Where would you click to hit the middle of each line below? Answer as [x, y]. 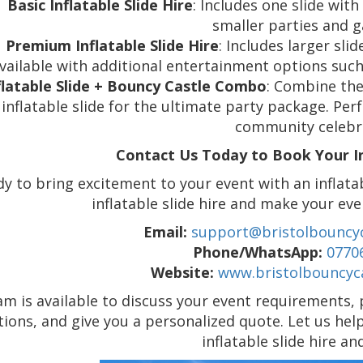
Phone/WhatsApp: [257, 252]
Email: [166, 232]
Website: [182, 273]
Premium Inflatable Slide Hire [112, 46]
